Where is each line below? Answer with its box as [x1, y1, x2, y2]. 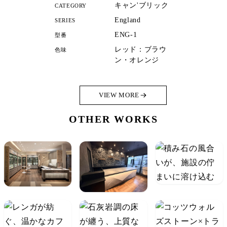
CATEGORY [55, 3, 87, 9]
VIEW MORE [99, 91, 139, 99]
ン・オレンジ [115, 56, 160, 64]
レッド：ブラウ [115, 46, 167, 54]
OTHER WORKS [69, 113, 158, 125]
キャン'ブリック [115, 2, 169, 10]
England [115, 16, 141, 24]
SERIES [55, 18, 75, 24]
